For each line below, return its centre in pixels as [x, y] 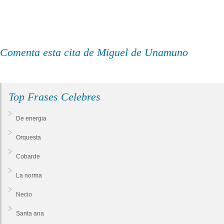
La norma [29, 175]
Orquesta [28, 137]
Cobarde [28, 156]
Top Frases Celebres [54, 96]
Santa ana [30, 213]
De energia [31, 118]
